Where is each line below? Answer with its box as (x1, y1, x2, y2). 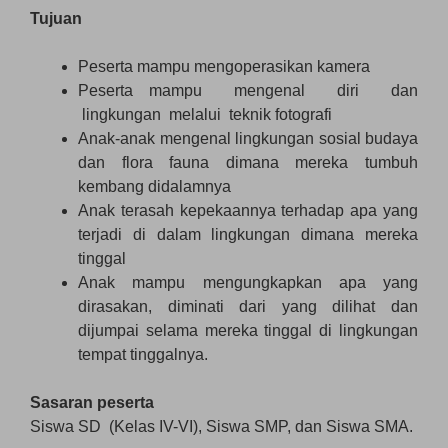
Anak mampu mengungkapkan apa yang (78, 273, 418, 291)
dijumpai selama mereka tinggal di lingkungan (78, 321, 418, 339)
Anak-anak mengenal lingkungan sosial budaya (78, 129, 418, 147)
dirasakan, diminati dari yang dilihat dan (78, 297, 418, 315)
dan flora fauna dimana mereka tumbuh (78, 153, 418, 171)
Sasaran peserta (30, 393, 154, 411)
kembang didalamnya (78, 177, 231, 195)
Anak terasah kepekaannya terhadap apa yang (78, 201, 418, 219)
